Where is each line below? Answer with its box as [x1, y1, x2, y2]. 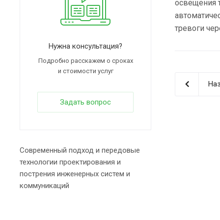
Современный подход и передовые [20, 146, 140, 155]
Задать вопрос [60, 98, 111, 107]
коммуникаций [20, 181, 69, 190]
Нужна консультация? [49, 42, 122, 51]
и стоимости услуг [57, 67, 113, 75]
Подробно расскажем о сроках [38, 57, 133, 64]
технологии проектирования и [20, 158, 121, 166]
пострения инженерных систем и [20, 169, 130, 178]
